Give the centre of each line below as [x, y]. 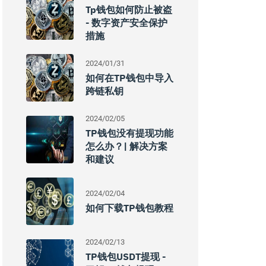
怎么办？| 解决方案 [126, 146]
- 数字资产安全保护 [126, 23]
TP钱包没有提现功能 [129, 133]
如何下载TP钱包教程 [129, 208]
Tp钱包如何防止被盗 [129, 9]
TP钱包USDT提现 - [126, 256]
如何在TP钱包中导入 [129, 78]
